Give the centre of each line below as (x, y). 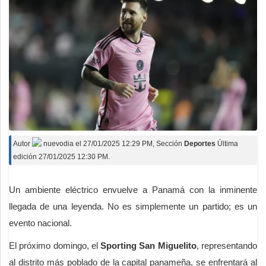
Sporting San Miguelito (148, 245)
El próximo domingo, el (55, 245)
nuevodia (58, 143)
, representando (227, 245)
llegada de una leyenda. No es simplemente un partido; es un (133, 206)
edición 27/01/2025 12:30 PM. (61, 156)
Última (228, 143)
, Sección (168, 143)
